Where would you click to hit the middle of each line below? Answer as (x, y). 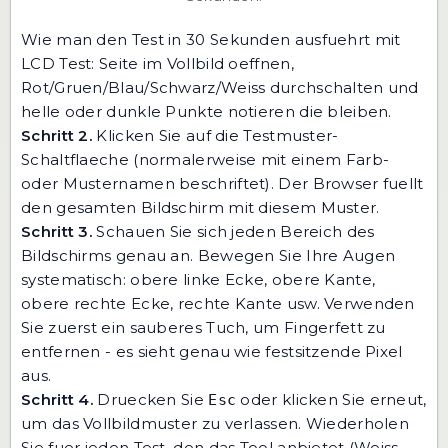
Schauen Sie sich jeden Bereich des (233, 231)
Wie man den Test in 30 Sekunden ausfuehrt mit (211, 39)
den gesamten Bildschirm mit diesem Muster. (200, 207)
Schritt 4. (57, 399)
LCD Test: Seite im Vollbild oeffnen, (157, 63)
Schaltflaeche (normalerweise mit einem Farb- (205, 159)
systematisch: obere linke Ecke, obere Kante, (198, 279)
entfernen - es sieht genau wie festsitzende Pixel (212, 351)
